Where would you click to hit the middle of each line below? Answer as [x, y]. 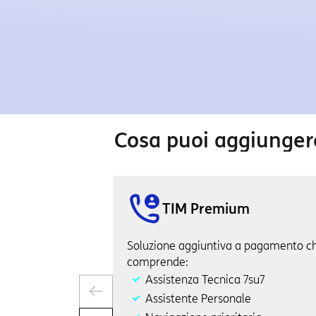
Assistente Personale [198, 299]
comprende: [158, 262]
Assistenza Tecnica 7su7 [205, 280]
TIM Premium [206, 208]
